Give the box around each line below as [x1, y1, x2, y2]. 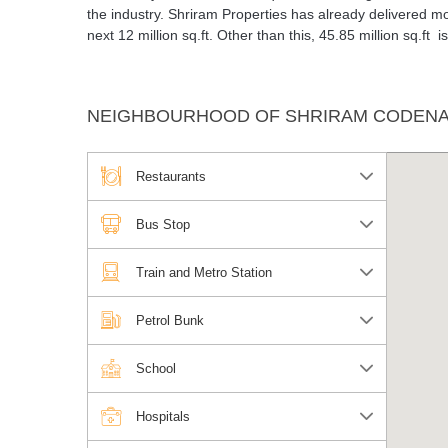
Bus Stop [136, 217, 190, 233]
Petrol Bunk [136, 313, 204, 329]
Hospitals [136, 409, 190, 425]
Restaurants [136, 169, 206, 185]
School [136, 361, 176, 377]
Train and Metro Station [136, 265, 272, 281]
